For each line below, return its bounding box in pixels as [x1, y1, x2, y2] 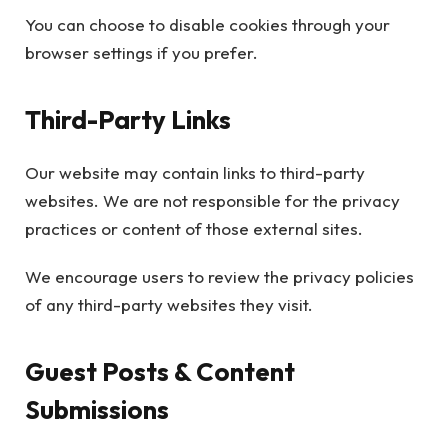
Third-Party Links [25, 103, 231, 137]
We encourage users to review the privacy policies [25, 265, 414, 287]
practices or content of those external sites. [25, 217, 363, 239]
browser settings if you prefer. [25, 41, 258, 63]
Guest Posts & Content [25, 355, 295, 389]
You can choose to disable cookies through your [25, 13, 390, 35]
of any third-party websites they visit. [25, 293, 313, 315]
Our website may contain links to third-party [25, 161, 365, 183]
